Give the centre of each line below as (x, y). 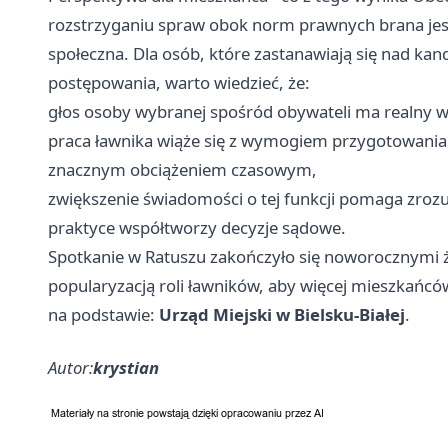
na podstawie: (103, 314)
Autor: (70, 367)
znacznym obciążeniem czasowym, (182, 169)
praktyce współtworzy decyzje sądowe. (197, 227)
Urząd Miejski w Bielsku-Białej (282, 314)
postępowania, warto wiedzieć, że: (179, 82)
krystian (126, 367)
